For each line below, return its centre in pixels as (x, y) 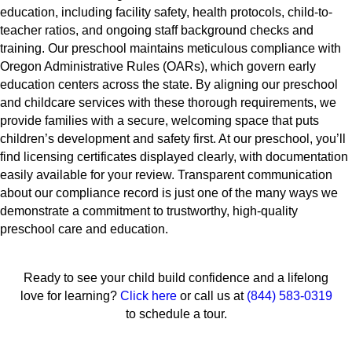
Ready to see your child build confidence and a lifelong (176, 278)
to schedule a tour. (176, 314)
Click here (148, 296)
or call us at (211, 296)
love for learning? (70, 296)
